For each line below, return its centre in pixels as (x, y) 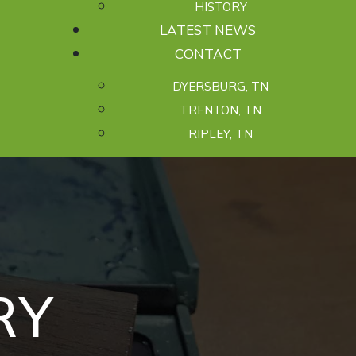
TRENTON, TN (221, 110)
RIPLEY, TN (221, 134)
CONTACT (208, 54)
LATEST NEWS (208, 30)
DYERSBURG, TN (221, 86)
